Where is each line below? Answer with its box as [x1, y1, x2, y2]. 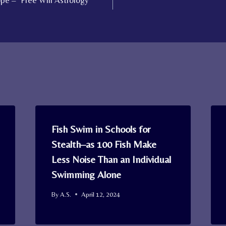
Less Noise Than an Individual [51, 153, 171, 165]
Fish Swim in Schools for [51, 123, 150, 135]
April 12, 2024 [81, 190, 120, 198]
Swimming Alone [51, 168, 121, 180]
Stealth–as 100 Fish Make [51, 138, 156, 150]
